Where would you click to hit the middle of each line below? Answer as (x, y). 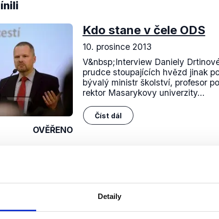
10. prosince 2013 (117, 47)
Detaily (109, 197)
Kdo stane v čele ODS (144, 30)
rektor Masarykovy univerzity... (143, 93)
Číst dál (108, 115)
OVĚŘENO (53, 130)
